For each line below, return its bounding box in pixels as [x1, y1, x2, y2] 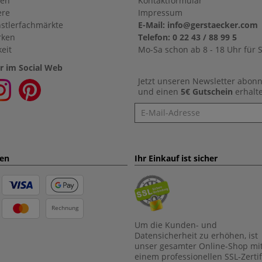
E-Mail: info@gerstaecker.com [138, 19, 258, 30]
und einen [138, 86, 181, 97]
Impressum [138, 7, 182, 18]
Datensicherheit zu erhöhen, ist [135, 230, 258, 242]
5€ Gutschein [181, 86, 235, 97]
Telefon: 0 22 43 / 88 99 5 [138, 32, 237, 43]
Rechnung [51, 204, 78, 212]
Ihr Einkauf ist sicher [135, 153, 218, 164]
